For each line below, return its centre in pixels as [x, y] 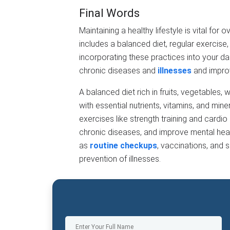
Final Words [109, 13]
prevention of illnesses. [120, 159]
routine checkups [123, 145]
